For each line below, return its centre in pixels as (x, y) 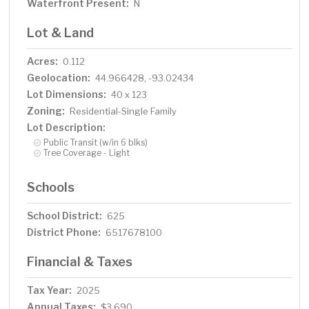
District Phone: (64, 232)
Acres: (43, 61)
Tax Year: (50, 290)
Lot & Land (61, 33)
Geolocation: (59, 78)
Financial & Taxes (80, 262)
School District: (65, 216)
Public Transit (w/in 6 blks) (96, 143)
